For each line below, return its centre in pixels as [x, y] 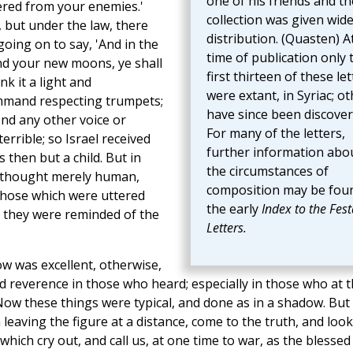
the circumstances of [267, 171]
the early [234, 209]
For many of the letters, [275, 134]
